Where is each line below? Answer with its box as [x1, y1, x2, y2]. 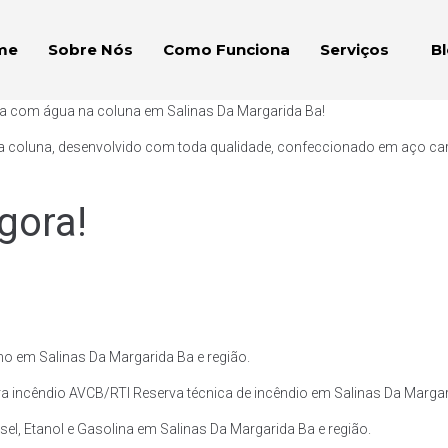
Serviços [319, 40, 389, 59]
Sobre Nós [47, 40, 133, 59]
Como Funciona [162, 40, 290, 59]
